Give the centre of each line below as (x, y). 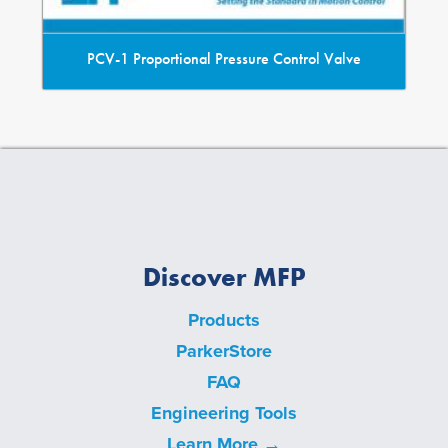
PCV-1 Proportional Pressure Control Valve (224, 58)
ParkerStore (224, 350)
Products (224, 319)
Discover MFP (224, 276)
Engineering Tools (224, 412)
